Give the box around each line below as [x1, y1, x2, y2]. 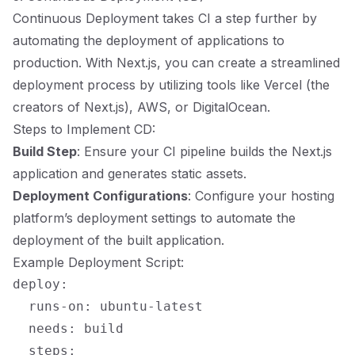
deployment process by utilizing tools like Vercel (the [13, 77, 330, 93]
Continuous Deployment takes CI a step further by [13, 10, 317, 26]
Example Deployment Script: [13, 254, 184, 270]
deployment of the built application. [13, 232, 224, 248]
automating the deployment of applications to [13, 32, 284, 48]
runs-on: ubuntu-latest [13, 299, 203, 314]
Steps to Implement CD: [13, 121, 155, 137]
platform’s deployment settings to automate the [13, 210, 296, 226]
